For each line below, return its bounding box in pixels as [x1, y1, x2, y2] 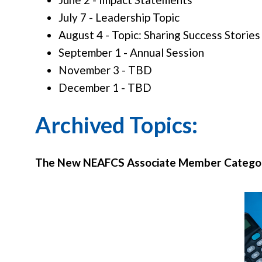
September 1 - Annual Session [58, 46, 204, 59]
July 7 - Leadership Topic [58, 11, 180, 24]
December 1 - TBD [58, 81, 151, 94]
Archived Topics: [35, 111, 198, 138]
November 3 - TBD [58, 63, 152, 77]
